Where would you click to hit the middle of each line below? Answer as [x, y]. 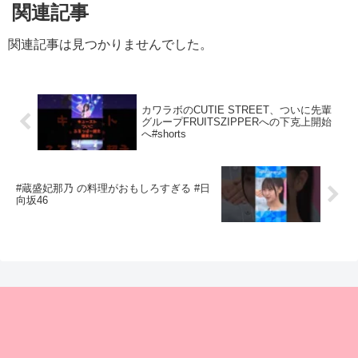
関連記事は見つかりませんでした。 [110, 44]
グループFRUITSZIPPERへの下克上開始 [237, 122]
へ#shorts [164, 134]
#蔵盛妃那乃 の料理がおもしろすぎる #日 [113, 189]
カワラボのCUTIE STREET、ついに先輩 [237, 110]
